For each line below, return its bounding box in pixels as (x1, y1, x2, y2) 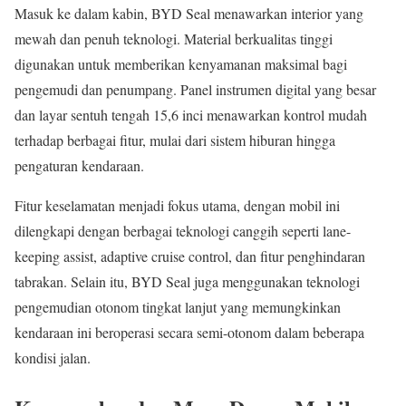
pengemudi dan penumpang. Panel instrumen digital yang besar (14, 80, 376, 100)
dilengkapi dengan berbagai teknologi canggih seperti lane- (14, 221, 351, 241)
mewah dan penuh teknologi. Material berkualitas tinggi (14, 29, 333, 49)
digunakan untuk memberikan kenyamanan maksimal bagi (14, 54, 347, 74)
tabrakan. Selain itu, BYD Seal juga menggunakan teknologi (14, 272, 360, 292)
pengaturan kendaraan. (14, 156, 144, 176)
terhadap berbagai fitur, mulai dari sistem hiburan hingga (14, 130, 335, 150)
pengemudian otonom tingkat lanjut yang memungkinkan (14, 297, 341, 317)
